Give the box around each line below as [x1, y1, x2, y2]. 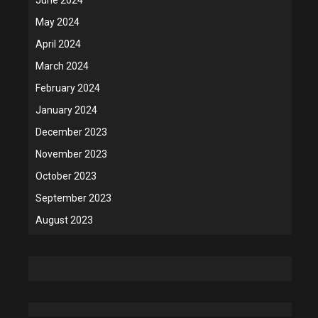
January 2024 [35, 104, 97, 116]
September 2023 [35, 192, 111, 204]
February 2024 [35, 82, 100, 94]
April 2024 [35, 38, 81, 50]
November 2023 [35, 148, 107, 160]
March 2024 [35, 60, 89, 72]
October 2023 [35, 170, 97, 182]
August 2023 [35, 214, 93, 226]
